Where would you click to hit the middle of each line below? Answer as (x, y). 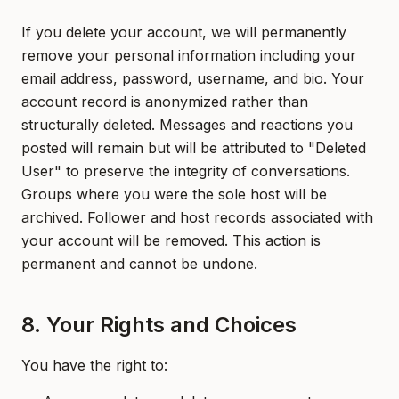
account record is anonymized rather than (165, 102)
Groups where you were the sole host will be (174, 194)
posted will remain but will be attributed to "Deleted (194, 148)
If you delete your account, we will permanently (184, 32)
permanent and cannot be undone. (139, 264)
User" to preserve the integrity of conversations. (186, 171)
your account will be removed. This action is (171, 240)
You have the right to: (94, 365)
